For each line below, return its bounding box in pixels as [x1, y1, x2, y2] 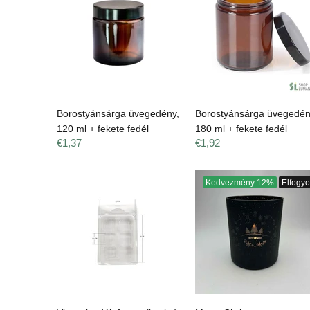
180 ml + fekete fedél [195, 122, 287, 134]
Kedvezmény [206, 177, 257, 188]
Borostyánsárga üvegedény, [57, 107, 179, 119]
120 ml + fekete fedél [57, 122, 149, 134]
